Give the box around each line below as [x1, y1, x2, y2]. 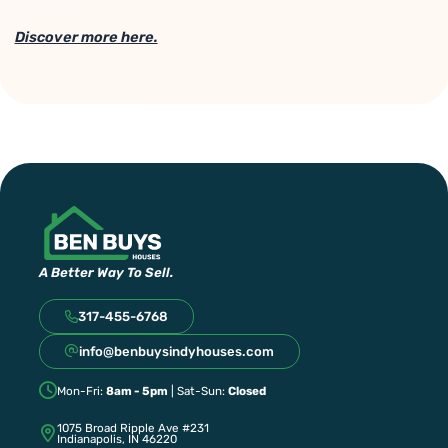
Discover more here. [14, 28, 158, 47]
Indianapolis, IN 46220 [57, 432, 178, 446]
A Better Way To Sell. [39, 265, 175, 280]
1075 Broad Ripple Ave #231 [57, 421, 210, 435]
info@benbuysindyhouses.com [79, 344, 275, 359]
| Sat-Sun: [168, 384, 229, 398]
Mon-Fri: [57, 384, 107, 398]
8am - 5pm [106, 384, 169, 398]
